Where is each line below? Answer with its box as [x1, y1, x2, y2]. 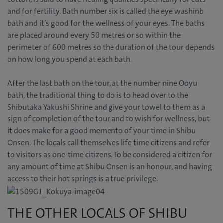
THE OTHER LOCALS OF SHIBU [7, 204, 188, 222]
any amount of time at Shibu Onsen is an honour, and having [7, 161, 212, 172]
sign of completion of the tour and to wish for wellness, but [7, 113, 210, 124]
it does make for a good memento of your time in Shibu [7, 125, 196, 136]
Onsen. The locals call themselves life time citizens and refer [7, 137, 210, 148]
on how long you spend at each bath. [7, 54, 132, 65]
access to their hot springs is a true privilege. [7, 173, 158, 184]
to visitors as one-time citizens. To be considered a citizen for [7, 149, 212, 160]
